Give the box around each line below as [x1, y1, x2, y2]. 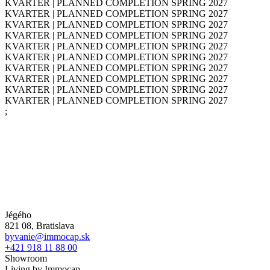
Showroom [5, 253, 47, 263]
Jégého [5, 209, 31, 220]
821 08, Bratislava [5, 220, 74, 231]
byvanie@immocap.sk [5, 231, 90, 242]
